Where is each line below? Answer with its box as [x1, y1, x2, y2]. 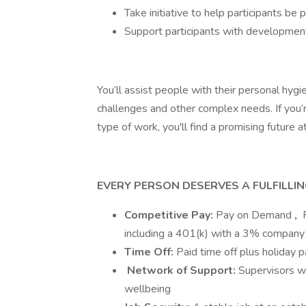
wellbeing [124, 281, 171, 296]
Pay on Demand [216, 208, 294, 223]
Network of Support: [124, 263, 238, 278]
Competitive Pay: [124, 208, 216, 223]
